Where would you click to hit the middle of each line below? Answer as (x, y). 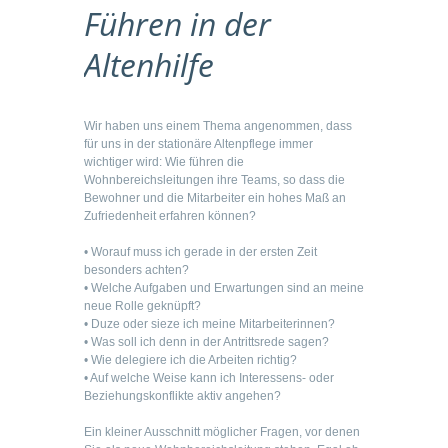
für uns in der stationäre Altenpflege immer (198, 144)
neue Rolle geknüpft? (142, 306)
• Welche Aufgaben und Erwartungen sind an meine (224, 288)
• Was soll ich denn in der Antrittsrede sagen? (206, 342)
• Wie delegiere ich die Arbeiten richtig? (190, 360)
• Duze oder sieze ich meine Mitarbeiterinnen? (209, 324)
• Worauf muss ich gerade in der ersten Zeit (200, 252)
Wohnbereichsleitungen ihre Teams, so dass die (214, 180)
